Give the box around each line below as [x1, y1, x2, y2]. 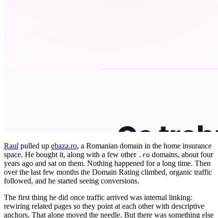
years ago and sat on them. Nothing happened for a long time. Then [4, 159, 211, 167]
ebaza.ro [51, 141, 77, 150]
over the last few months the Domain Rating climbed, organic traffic [4, 167, 212, 176]
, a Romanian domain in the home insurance [77, 141, 212, 150]
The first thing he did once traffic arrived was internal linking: [4, 193, 192, 201]
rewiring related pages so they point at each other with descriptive [4, 201, 204, 210]
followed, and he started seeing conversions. [4, 176, 139, 185]
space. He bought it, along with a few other [4, 150, 138, 159]
